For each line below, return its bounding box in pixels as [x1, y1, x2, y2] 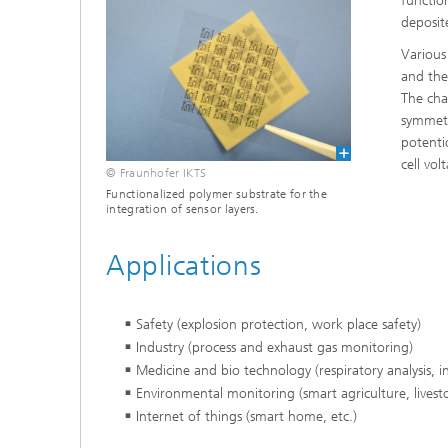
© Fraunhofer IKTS [106, 165, 207, 180]
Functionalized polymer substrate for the [106, 186, 328, 201]
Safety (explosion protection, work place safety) [136, 316, 421, 333]
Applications [106, 249, 262, 282]
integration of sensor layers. [106, 201, 259, 216]
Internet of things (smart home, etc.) [136, 408, 357, 425]
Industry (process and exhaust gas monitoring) [136, 339, 413, 356]
